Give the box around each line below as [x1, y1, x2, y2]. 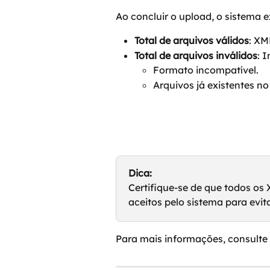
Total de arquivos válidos [134, 34, 249, 47]
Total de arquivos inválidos [134, 49, 257, 61]
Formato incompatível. [153, 64, 259, 77]
